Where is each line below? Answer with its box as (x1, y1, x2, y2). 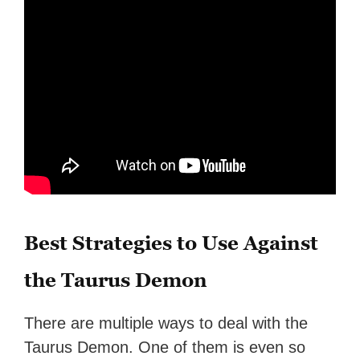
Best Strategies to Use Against (24, 231, 319, 256)
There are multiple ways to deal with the (24, 314, 309, 333)
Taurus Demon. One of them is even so (24, 338, 306, 357)
